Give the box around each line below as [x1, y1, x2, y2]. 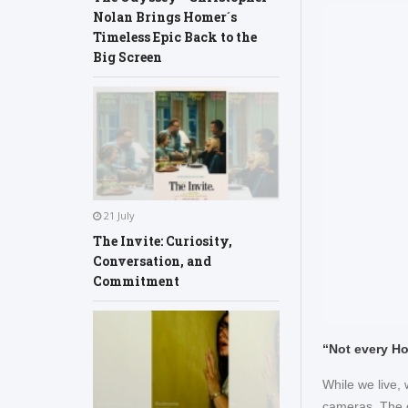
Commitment [93, 271, 179, 290]
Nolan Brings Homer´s [93, 8, 237, 26]
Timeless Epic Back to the [93, 28, 257, 46]
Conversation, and [93, 251, 211, 270]
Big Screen [93, 48, 162, 66]
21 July [101, 208, 135, 222]
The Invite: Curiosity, [93, 231, 232, 250]
